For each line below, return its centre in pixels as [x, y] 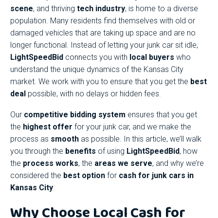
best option [84, 176]
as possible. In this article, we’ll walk [140, 139]
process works [51, 163]
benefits [81, 151]
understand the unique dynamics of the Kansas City [97, 70]
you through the [38, 151]
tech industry [101, 9]
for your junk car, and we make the [132, 127]
